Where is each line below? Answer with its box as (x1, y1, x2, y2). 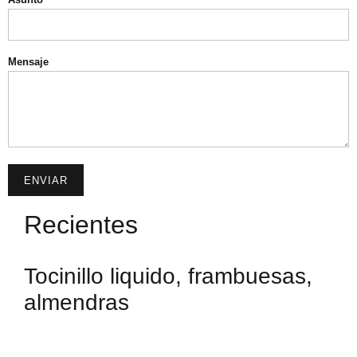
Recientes (24, 210, 138, 239)
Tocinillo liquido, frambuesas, (24, 264, 312, 288)
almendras (24, 290, 129, 315)
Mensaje (8, 56, 49, 68)
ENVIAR (24, 174, 68, 186)
